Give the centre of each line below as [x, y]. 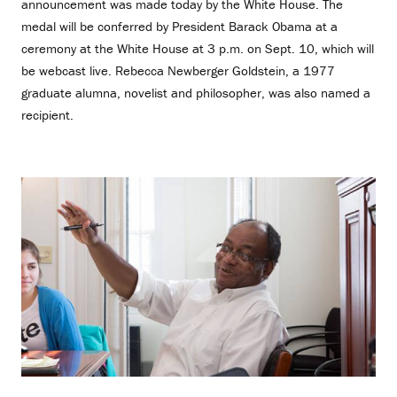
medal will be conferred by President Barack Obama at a [179, 27]
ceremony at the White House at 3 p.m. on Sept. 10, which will [198, 49]
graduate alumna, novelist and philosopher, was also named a [196, 93]
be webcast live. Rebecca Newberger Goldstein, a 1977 [178, 71]
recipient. [47, 115]
